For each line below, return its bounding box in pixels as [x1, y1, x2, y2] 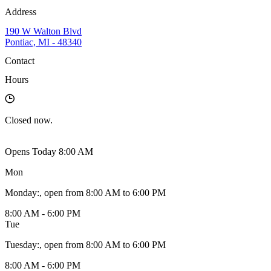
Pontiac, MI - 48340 [5, 36, 82, 47]
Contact [5, 56, 34, 67]
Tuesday [5, 239, 37, 250]
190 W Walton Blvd [5, 25, 82, 36]
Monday [5, 187, 37, 198]
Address [5, 7, 36, 18]
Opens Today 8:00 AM [5, 146, 93, 157]
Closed [5, 114, 31, 125]
